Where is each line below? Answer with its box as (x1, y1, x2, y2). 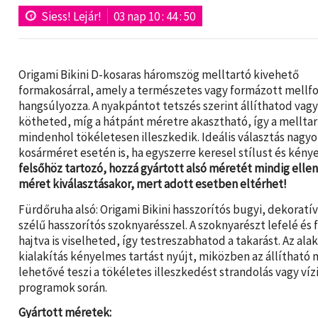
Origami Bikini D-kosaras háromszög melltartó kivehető (18, 67, 299, 83)
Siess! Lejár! (40, 8, 102, 24)
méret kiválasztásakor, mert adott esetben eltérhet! (18, 176, 287, 192)
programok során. (18, 279, 107, 295)
